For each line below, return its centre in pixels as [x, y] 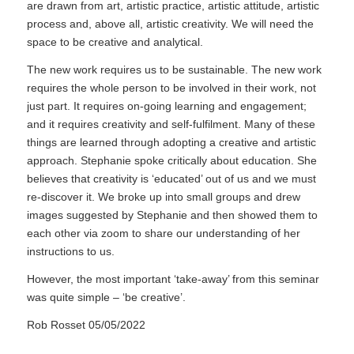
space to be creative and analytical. [115, 42]
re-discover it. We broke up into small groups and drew [163, 197]
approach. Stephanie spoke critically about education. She [171, 161]
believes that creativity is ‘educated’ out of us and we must [171, 179]
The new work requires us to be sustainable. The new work [174, 70]
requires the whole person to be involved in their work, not [171, 88]
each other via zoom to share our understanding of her [163, 233]
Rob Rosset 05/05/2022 [86, 325]
